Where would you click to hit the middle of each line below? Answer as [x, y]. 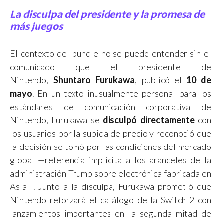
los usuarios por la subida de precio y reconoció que [110, 133]
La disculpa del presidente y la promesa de [107, 15]
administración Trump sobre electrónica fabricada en [110, 173]
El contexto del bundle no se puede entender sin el [110, 54]
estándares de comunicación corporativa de [110, 107]
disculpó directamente [149, 120]
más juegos [36, 26]
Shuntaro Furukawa [94, 80]
